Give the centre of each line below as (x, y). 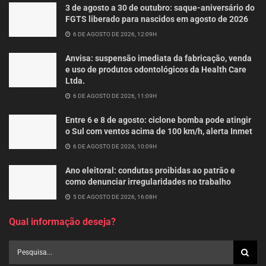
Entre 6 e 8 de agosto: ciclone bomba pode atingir (158, 120)
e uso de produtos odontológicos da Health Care (156, 70)
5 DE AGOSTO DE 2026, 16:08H (114, 197)
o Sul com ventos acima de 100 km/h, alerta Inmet (159, 132)
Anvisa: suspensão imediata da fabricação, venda (159, 58)
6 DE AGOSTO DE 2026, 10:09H (114, 147)
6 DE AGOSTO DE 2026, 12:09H (114, 34)
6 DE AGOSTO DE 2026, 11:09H (114, 96)
